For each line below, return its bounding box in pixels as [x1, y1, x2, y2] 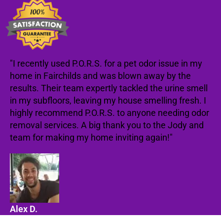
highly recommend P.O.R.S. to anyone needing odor [10, 108, 209, 118]
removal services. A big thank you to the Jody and [10, 120, 204, 130]
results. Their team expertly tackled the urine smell [10, 83, 208, 93]
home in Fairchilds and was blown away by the [10, 71, 191, 81]
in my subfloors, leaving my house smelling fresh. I [10, 95, 206, 106]
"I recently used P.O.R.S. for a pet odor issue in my [10, 58, 202, 69]
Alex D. [10, 204, 37, 214]
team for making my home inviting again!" [10, 132, 173, 143]
